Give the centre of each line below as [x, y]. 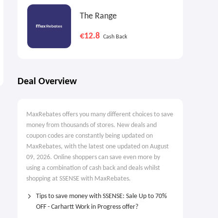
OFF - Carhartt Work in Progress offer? [87, 207]
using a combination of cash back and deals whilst [93, 168]
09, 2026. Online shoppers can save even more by [93, 157]
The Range [98, 16]
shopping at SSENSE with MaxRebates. [79, 179]
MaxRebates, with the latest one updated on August [98, 147]
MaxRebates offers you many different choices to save [100, 115]
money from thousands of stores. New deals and [91, 125]
